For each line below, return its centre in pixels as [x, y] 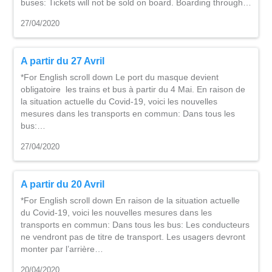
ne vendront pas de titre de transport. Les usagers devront [133, 237]
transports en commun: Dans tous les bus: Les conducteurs [135, 225]
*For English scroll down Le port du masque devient [120, 77]
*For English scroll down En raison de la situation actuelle [130, 200]
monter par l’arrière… [62, 249]
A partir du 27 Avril [63, 61]
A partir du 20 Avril [63, 184]
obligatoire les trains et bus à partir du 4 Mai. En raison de [133, 89]
